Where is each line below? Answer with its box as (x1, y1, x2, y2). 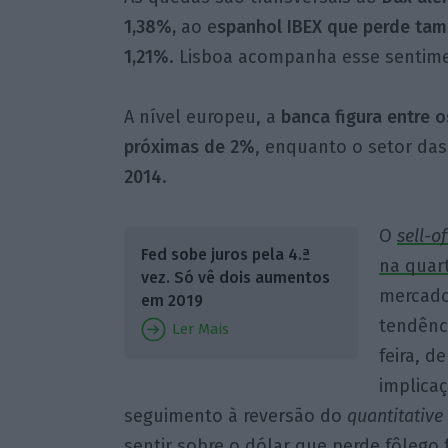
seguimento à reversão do (123, 405, 347, 428)
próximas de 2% (123, 135, 255, 158)
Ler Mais (167, 320, 229, 339)
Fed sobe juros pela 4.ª (140, 245, 310, 265)
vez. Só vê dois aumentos (140, 268, 330, 288)
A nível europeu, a (123, 105, 281, 128)
